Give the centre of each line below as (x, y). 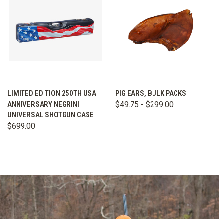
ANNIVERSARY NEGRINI (43, 104)
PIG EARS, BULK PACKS (151, 93)
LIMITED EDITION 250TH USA (52, 93)
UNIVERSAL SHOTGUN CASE (51, 115)
